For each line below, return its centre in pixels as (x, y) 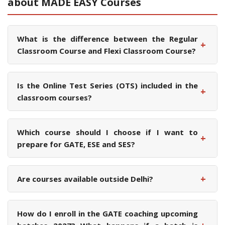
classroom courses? (54, 98)
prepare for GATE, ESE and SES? (76, 144)
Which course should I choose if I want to (107, 132)
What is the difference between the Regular (107, 39)
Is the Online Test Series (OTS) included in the (107, 86)
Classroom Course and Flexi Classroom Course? (106, 51)
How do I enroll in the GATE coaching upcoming (107, 214)
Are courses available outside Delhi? (85, 179)
